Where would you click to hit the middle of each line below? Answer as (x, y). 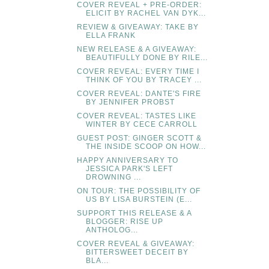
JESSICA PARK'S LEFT (129, 168)
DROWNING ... (113, 177)
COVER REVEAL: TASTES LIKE (136, 116)
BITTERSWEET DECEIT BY (137, 252)
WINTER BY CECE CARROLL (141, 124)
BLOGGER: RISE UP (124, 221)
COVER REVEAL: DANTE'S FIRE (139, 93)
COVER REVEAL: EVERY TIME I (138, 71)
